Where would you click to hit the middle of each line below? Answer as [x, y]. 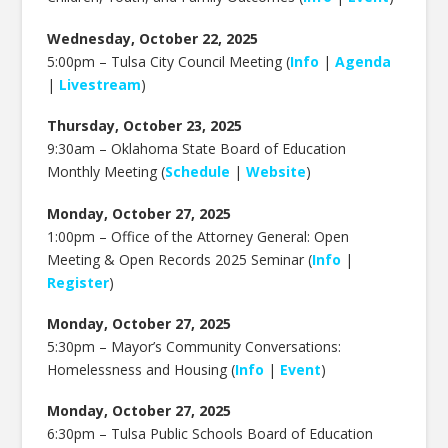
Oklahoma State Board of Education [229, 149]
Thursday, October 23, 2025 [145, 126]
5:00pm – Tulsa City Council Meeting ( [169, 61]
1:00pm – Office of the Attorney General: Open [198, 236]
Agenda [363, 61]
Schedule [198, 172]
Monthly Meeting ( [106, 172]
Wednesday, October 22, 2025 [153, 38]
